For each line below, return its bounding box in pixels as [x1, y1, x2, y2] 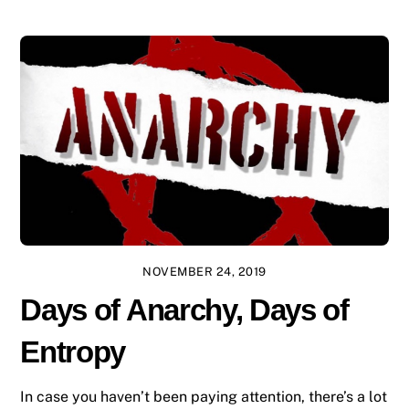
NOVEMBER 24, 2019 [142, 265, 267, 279]
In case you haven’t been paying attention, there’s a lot [20, 387, 388, 405]
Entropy [20, 334, 126, 369]
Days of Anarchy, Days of [20, 292, 349, 327]
